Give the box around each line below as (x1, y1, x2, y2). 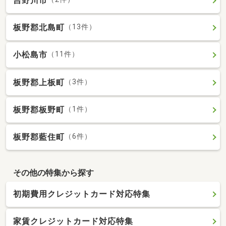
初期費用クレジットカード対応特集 (13, 189, 150, 199)
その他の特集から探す (13, 167, 94, 178)
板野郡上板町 (13, 77, 65, 87)
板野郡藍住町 (13, 132, 65, 142)
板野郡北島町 (13, 23, 65, 33)
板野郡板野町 (13, 104, 65, 115)
